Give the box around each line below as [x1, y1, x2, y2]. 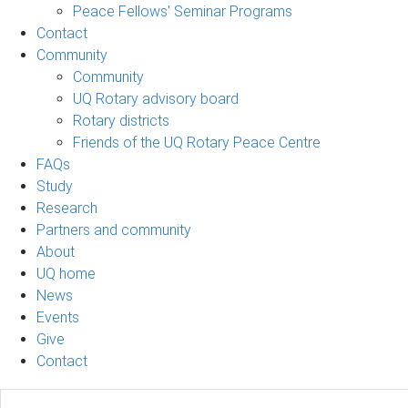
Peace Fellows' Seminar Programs [73, 2, 292, 20]
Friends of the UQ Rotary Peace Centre [73, 133, 321, 151]
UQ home [36, 264, 96, 282]
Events [36, 308, 79, 326]
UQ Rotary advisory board [73, 89, 239, 107]
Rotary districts [73, 111, 169, 129]
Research [36, 199, 97, 217]
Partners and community [36, 220, 191, 239]
